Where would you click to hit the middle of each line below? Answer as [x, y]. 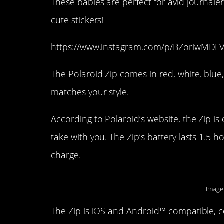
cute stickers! [77, 20]
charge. [66, 155]
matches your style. [90, 92]
